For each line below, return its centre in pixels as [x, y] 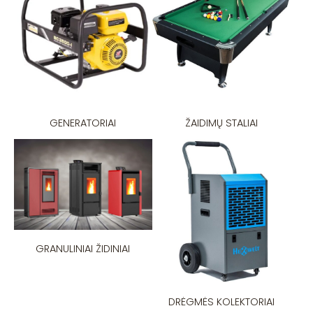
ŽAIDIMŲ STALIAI [221, 123]
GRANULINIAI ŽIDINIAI [83, 249]
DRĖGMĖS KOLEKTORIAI [221, 301]
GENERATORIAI [83, 123]
